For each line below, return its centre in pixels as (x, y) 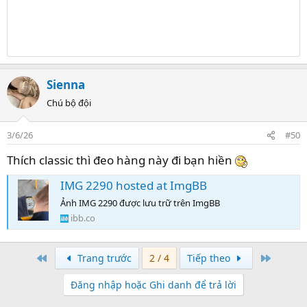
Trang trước (103, 258)
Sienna (66, 84)
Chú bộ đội (69, 102)
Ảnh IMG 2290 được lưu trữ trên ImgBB (140, 202)
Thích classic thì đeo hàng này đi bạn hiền (121, 160)
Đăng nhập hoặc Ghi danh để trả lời (153, 285)
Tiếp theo (210, 258)
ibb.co (83, 218)
